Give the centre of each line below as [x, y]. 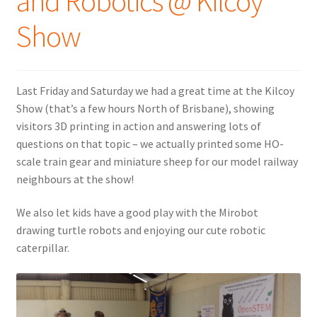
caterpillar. [42, 248]
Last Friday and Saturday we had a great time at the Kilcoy [155, 90]
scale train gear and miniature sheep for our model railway [157, 161]
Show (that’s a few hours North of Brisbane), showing [145, 108]
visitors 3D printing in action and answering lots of [138, 126]
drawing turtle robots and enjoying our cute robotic [140, 230]
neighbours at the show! [75, 179]
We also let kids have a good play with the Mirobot [137, 213]
